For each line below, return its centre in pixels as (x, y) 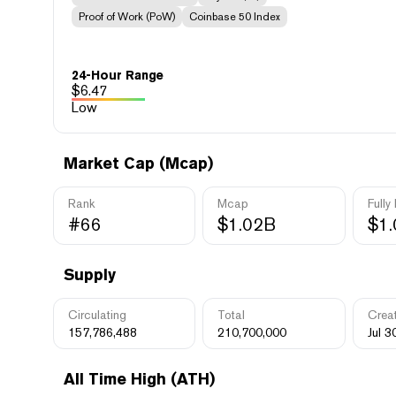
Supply (90, 274)
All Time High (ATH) (139, 379)
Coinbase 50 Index (235, 17)
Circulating (97, 315)
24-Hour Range (118, 75)
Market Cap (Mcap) (138, 163)
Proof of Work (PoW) (127, 17)
